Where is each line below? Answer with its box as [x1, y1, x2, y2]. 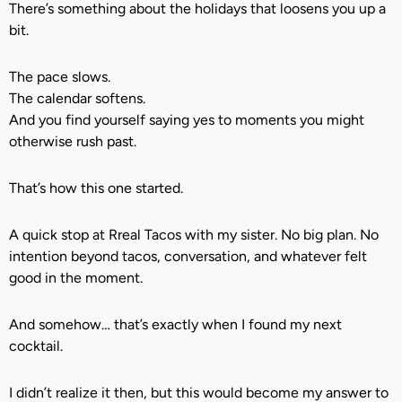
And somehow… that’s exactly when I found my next [9, 316, 342, 333]
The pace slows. [9, 68, 110, 85]
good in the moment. [9, 269, 143, 286]
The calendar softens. [9, 90, 145, 107]
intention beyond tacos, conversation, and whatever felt [9, 248, 367, 265]
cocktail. [9, 337, 63, 354]
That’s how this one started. [9, 179, 183, 197]
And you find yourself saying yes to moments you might [9, 111, 364, 128]
